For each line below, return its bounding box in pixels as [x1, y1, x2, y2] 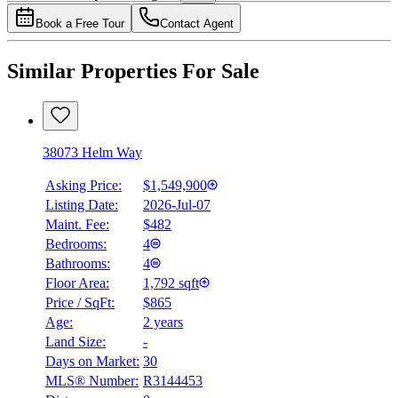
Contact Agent [160, 17, 234, 31]
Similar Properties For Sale [7, 60, 259, 84]
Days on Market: [45, 354, 139, 370]
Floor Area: [45, 275, 109, 291]
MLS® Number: [45, 373, 139, 389]
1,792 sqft [143, 275, 199, 291]
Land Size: [45, 334, 106, 350]
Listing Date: [45, 197, 118, 213]
